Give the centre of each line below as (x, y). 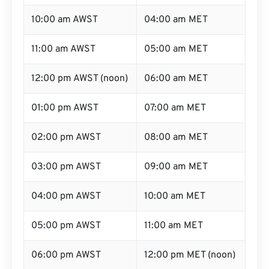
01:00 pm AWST (65, 108)
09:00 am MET (176, 167)
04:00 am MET (176, 20)
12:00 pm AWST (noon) (80, 79)
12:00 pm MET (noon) (190, 255)
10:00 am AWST (65, 20)
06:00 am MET (176, 79)
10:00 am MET (175, 196)
